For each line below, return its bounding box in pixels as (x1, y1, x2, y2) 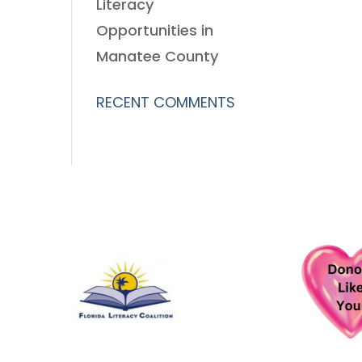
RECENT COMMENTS (96, 92, 236, 113)
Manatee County (96, 46, 219, 67)
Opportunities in (96, 20, 214, 41)
